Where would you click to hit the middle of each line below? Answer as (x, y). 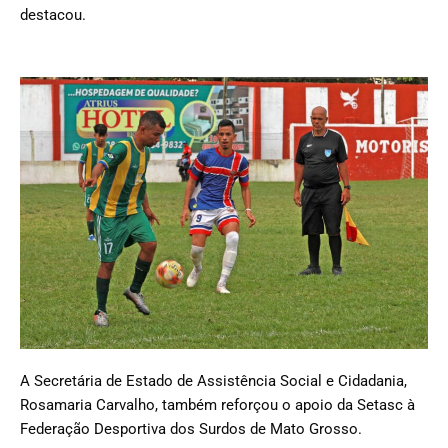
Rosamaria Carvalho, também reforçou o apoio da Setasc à (217, 405)
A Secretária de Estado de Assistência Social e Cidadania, (213, 381)
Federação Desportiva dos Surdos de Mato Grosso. (191, 429)
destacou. (53, 15)
